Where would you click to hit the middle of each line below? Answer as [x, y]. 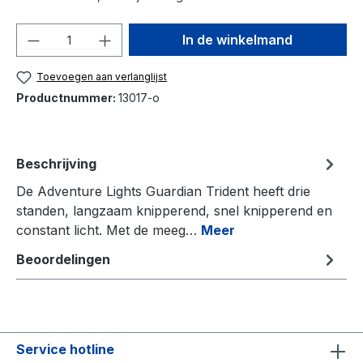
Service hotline [65, 349]
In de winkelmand [238, 40]
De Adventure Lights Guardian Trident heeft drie [163, 192]
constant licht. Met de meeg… [109, 231]
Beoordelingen [63, 260]
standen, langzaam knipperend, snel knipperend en [174, 211]
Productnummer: [67, 98]
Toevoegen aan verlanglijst [102, 77]
